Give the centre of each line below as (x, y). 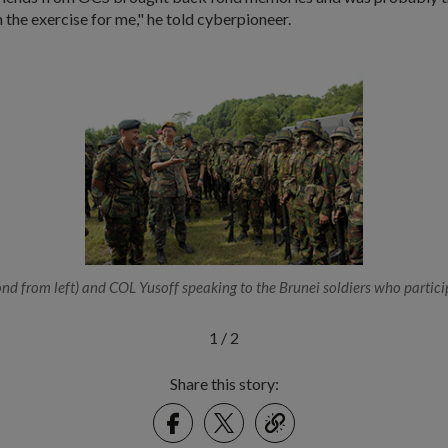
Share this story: (224, 384)
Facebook (209, 411)
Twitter (251, 411)
